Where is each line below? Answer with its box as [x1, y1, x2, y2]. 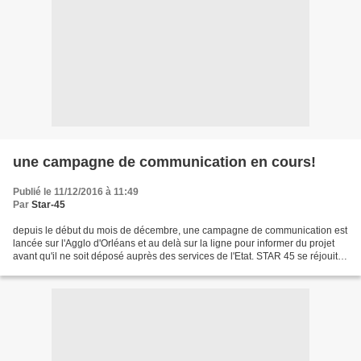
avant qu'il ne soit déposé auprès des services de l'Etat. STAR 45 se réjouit [13, 251, 338, 262]
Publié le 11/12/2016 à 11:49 [13, 186, 139, 197]
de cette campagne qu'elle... [13, 263, 135, 275]
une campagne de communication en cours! [13, 154, 316, 170]
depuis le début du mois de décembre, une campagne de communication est [13, 225, 347, 236]
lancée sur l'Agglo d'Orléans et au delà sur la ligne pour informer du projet [13, 238, 334, 249]
